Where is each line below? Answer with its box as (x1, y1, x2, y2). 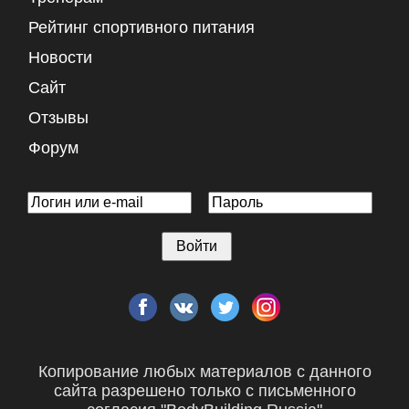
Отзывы (28, 108, 89, 127)
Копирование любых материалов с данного (37, 362, 372, 381)
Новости (28, 47, 93, 67)
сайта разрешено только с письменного (53, 381, 356, 400)
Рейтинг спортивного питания (28, 17, 256, 37)
